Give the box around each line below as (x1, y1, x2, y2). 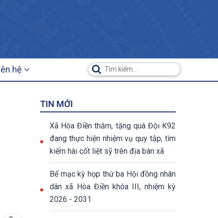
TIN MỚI (40, 99, 73, 109)
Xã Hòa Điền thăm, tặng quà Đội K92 (50, 121, 176, 130)
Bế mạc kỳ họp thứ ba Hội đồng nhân (50, 169, 176, 179)
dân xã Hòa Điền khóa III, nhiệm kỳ (50, 182, 176, 191)
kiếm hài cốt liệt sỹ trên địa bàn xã (50, 146, 164, 156)
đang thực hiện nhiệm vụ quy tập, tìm (50, 134, 176, 143)
